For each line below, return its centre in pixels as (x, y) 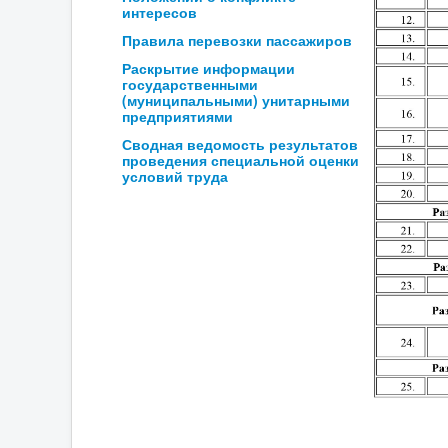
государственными (190, 84)
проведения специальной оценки (240, 160)
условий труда (175, 176)
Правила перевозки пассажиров (237, 40)
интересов (159, 12)
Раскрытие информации (208, 68)
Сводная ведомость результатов (240, 144)
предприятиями (177, 116)
